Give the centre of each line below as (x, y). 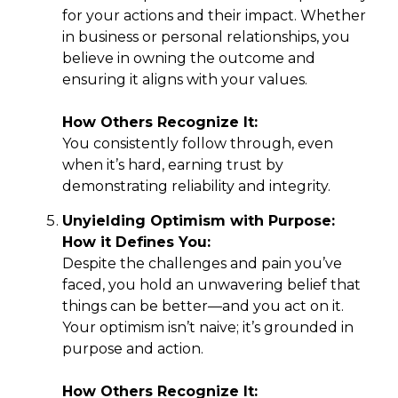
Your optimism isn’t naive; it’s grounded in (208, 327)
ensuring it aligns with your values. (185, 79)
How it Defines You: (136, 242)
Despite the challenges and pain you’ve (202, 263)
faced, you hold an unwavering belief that (211, 284)
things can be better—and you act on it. (203, 306)
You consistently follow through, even (198, 143)
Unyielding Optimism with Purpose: (199, 220)
